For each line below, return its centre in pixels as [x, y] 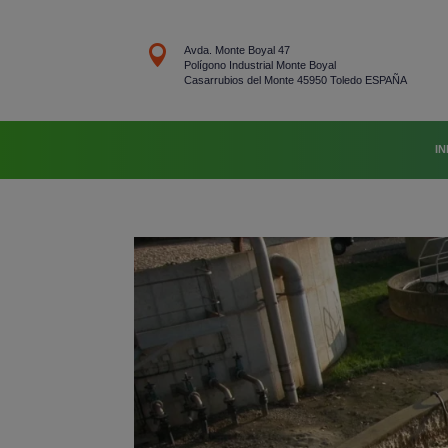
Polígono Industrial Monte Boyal [259, 65]
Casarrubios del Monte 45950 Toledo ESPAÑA [295, 80]
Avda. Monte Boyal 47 [236, 50]
